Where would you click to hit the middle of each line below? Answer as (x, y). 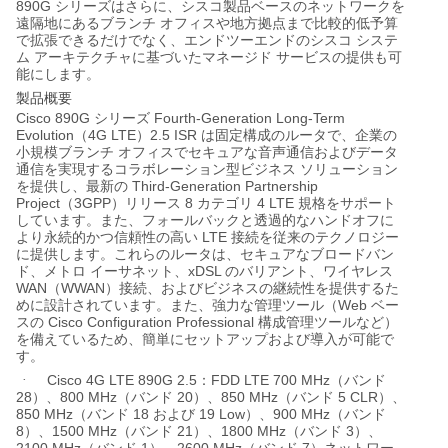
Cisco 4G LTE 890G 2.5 (122, 379)
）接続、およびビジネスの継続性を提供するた (252, 288)
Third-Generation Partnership (223, 185)
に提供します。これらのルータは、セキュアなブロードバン (205, 254)
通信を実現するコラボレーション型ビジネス (156, 169)
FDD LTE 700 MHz (270, 379)
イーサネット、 (139, 271)
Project (38, 202)
